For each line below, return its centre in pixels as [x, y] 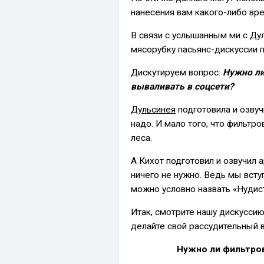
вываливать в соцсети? [182, 86]
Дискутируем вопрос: [177, 72]
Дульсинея [153, 109]
